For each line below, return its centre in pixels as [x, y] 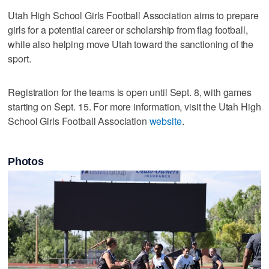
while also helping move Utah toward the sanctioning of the [131, 44]
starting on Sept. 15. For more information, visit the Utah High [134, 106]
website [165, 121]
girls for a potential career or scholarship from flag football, [128, 29]
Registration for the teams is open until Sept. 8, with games [130, 92]
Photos [26, 162]
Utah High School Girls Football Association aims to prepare [134, 15]
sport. [20, 58]
